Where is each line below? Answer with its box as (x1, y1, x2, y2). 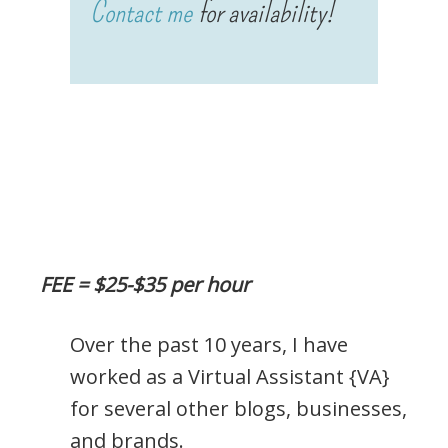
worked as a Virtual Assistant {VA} (70, 363, 390, 391)
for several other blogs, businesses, (70, 395, 407, 423)
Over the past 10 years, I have (70, 331, 348, 359)
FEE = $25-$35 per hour (40, 271, 250, 299)
